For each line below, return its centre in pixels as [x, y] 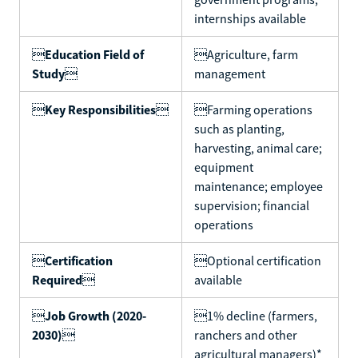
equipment [224, 167]
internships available [250, 18]
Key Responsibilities [100, 109]
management [230, 73]
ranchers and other [246, 334]
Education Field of [94, 54]
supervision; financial [252, 205]
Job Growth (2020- [95, 315]
